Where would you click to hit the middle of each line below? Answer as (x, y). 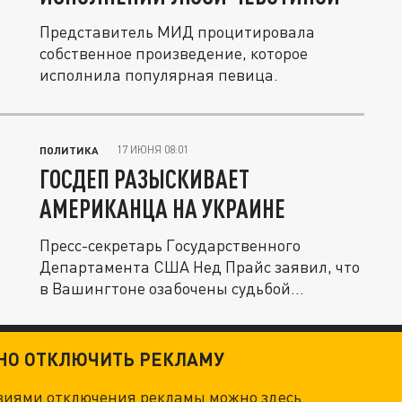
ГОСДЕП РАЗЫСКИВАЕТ (144, 179)
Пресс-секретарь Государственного (170, 245)
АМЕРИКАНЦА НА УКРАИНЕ (162, 208)
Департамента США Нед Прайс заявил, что (200, 267)
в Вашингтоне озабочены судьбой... (172, 288)
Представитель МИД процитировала (177, 31)
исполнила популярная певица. (159, 74)
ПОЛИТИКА (69, 150)
